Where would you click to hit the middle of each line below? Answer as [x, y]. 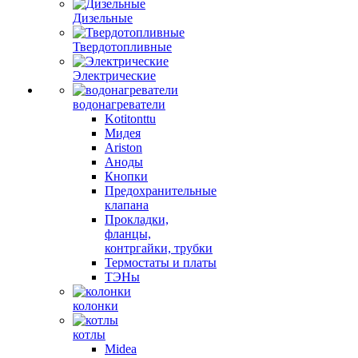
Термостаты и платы [161, 263]
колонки [95, 306]
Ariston [123, 147]
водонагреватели [119, 104]
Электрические [114, 76]
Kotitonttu [130, 119]
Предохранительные [161, 191]
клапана [127, 205]
